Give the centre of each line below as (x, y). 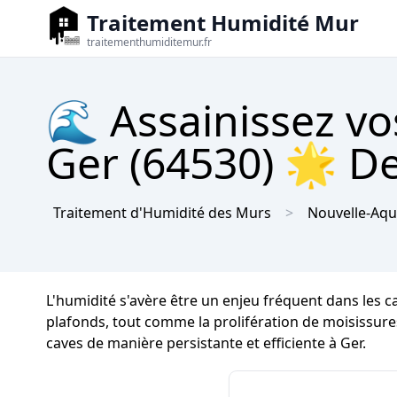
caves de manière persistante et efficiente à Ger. (206, 343)
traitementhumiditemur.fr (149, 42)
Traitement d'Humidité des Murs (162, 213)
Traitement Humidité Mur (223, 23)
